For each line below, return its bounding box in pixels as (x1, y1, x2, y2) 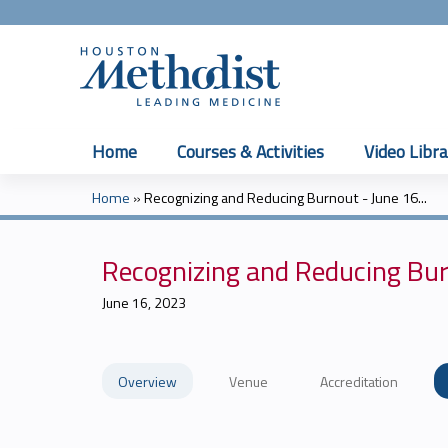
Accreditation (320, 371, 398, 392)
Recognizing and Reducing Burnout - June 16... (144, 187, 427, 209)
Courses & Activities (177, 138, 324, 165)
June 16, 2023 (102, 292, 186, 313)
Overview (118, 371, 177, 392)
